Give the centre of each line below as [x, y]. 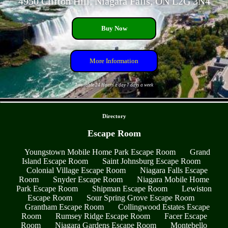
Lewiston [197, 189]
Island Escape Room [55, 161]
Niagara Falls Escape [174, 170]
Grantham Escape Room [64, 207]
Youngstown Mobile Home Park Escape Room [100, 152]
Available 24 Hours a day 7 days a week [114, 85]
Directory [114, 116]
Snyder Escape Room [88, 180]
